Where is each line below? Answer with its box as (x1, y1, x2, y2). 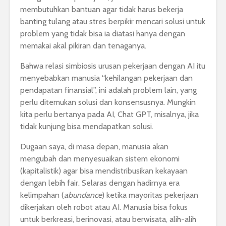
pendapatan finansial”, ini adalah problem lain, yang (20, 85, 197, 95)
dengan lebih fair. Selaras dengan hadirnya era (20, 178, 180, 188)
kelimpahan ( (20, 190, 64, 200)
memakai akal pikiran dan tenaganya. (20, 41, 146, 51)
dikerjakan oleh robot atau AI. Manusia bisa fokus (20, 202, 188, 212)
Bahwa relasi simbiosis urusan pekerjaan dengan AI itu (20, 61, 205, 71)
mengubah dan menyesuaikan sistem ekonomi (20, 154, 180, 164)
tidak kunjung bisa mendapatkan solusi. (20, 122, 153, 132)
